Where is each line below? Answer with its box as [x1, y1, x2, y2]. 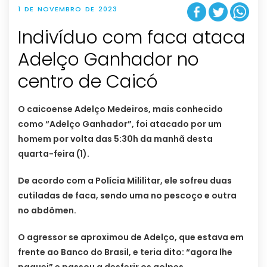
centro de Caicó [18, 69, 158, 94]
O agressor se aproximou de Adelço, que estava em [18, 231, 244, 243]
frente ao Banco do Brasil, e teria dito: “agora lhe [18, 246, 232, 258]
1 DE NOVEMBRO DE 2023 [18, 4, 117, 14]
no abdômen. [18, 204, 76, 216]
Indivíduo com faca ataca [18, 24, 246, 50]
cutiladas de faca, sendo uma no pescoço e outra [18, 189, 237, 201]
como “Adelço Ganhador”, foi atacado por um [18, 117, 222, 130]
